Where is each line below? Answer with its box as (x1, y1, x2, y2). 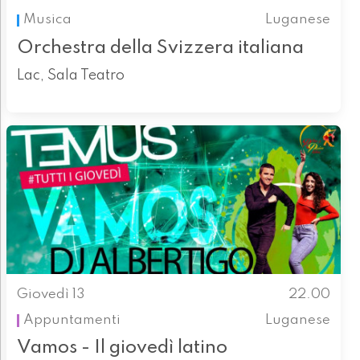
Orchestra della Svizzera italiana (16, 38, 304, 57)
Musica (22, 13, 72, 27)
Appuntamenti (22, 313, 121, 328)
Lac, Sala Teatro (16, 67, 125, 83)
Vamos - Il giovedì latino (16, 338, 227, 358)
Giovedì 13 (16, 287, 85, 301)
